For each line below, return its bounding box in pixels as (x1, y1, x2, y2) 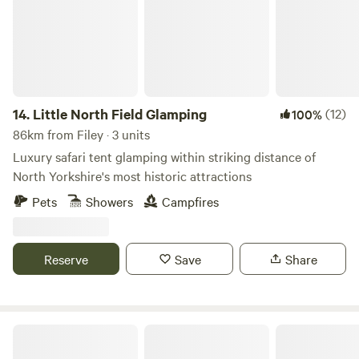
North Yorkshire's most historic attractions (13, 167, 252, 184)
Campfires (162, 192, 219, 210)
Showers (86, 192, 133, 210)
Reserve (44, 250, 89, 268)
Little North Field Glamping (33, 104, 207, 123)
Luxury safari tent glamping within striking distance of (13, 147, 316, 165)
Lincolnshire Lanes (12, 322, 105, 338)
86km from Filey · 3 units (13, 125, 150, 143)
